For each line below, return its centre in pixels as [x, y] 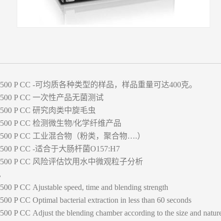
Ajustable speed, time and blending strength [99, 187]
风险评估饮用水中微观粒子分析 [87, 162]
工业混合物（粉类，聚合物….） [88, 136]
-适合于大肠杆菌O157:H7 [75, 149]
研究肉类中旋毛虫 [63, 110]
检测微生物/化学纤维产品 [76, 123]
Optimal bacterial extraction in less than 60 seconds [111, 200]
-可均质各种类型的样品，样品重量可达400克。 [114, 85]
